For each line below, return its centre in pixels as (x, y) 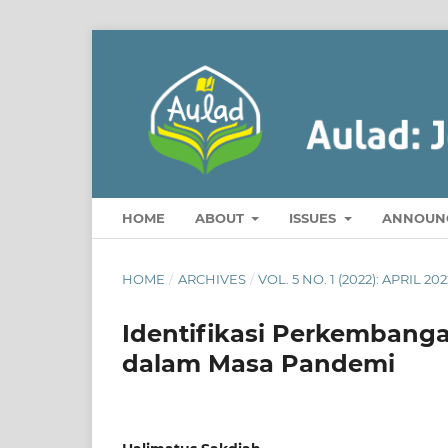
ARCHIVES (211, 278)
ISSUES (315, 217)
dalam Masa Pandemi (258, 363)
